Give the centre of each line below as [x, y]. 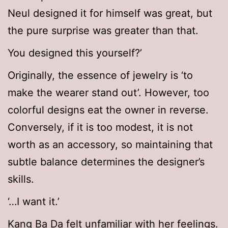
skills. [21, 179]
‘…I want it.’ [34, 202]
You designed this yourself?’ [75, 53]
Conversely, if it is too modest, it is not [100, 127]
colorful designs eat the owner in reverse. [108, 110]
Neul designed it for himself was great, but [110, 13]
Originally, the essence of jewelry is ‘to [100, 76]
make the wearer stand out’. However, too [108, 93]
